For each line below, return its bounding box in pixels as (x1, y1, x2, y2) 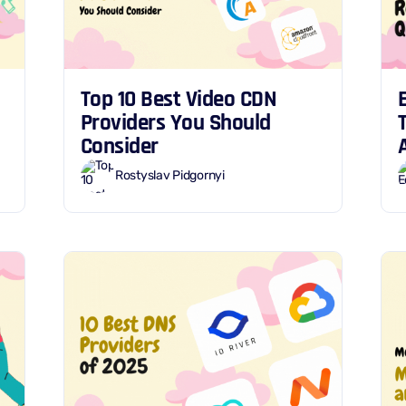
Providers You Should (80, 108, 271, 137)
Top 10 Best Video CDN (80, 84, 277, 113)
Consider (80, 131, 159, 160)
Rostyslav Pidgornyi (115, 168, 225, 184)
